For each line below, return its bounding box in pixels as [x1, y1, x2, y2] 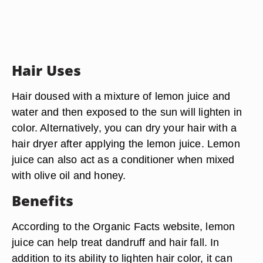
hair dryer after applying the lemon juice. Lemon [12, 137, 240, 150]
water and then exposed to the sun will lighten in [12, 106, 242, 118]
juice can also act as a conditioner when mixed [12, 153, 235, 166]
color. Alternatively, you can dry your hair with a [12, 122, 237, 134]
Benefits [12, 191, 73, 210]
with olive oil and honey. [12, 169, 126, 181]
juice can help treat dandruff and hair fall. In [12, 236, 220, 248]
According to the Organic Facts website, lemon [12, 220, 235, 232]
